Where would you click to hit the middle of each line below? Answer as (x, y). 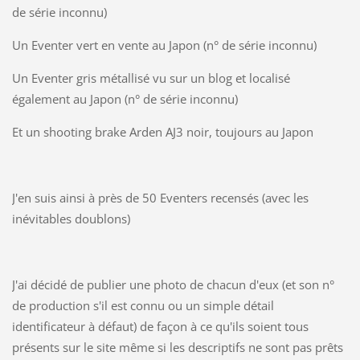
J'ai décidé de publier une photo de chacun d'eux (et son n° (173, 285)
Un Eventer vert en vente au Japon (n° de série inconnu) (164, 45)
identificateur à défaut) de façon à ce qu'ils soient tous (160, 327)
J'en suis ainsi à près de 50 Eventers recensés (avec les (160, 198)
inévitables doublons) (71, 219)
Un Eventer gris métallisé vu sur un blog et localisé (151, 78)
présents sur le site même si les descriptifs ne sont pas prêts (177, 348)
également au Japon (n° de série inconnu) (125, 99)
